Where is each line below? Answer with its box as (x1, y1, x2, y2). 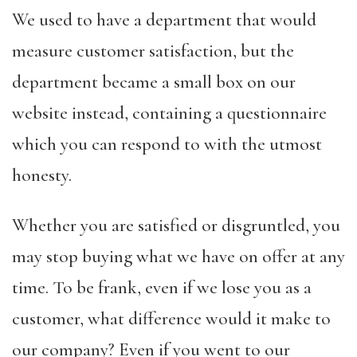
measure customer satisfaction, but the (12, 40, 294, 62)
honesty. (12, 164, 72, 186)
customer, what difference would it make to (12, 308, 331, 330)
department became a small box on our (12, 71, 296, 93)
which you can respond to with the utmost (12, 133, 322, 155)
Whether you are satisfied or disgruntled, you (12, 214, 340, 237)
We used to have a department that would (12, 9, 316, 31)
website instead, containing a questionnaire (12, 102, 327, 124)
